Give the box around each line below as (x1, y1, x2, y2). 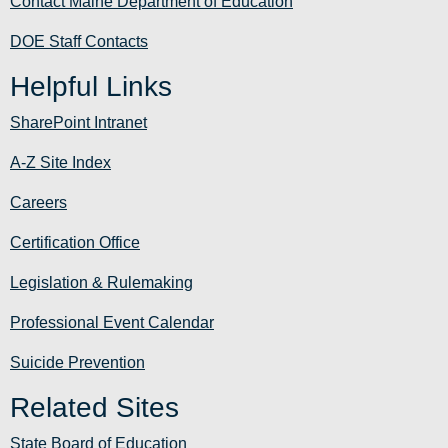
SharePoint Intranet (10, 114, 147, 132)
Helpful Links (10, 71, 172, 103)
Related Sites (10, 392, 179, 424)
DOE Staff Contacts (10, 33, 148, 51)
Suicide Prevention (10, 354, 145, 372)
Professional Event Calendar (10, 314, 214, 332)
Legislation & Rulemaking (10, 274, 193, 292)
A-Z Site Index (10, 154, 111, 172)
